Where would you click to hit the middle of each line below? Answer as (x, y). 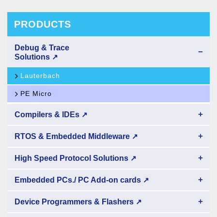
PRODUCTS (43, 24)
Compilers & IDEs (48, 115)
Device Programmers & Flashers (75, 202)
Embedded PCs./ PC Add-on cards (79, 180)
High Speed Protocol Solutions (72, 158)
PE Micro (36, 94)
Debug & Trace (42, 48)
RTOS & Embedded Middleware (73, 137)
